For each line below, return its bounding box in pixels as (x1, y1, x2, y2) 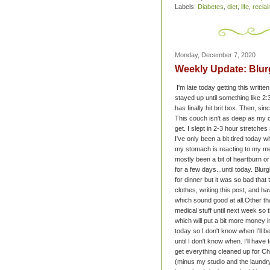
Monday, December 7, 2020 (175, 51, 256, 59)
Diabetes (198, 3, 224, 11)
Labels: (175, 3, 198, 11)
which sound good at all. (175, 196, 245, 204)
